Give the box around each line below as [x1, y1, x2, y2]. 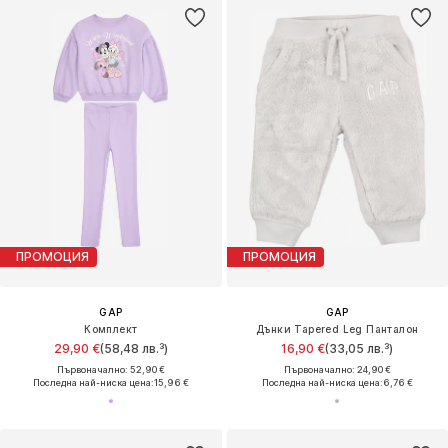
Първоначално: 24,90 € [283, 363, 391, 375]
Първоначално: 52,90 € [56, 363, 165, 375]
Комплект [84, 322, 138, 335]
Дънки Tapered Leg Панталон [256, 322, 419, 335]
